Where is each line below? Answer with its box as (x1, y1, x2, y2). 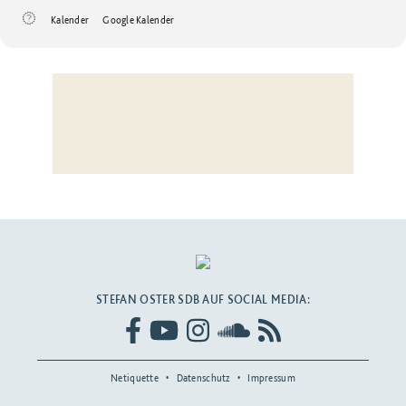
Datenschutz (176, 372, 230, 385)
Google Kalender (102, 13, 175, 26)
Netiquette (111, 372, 159, 385)
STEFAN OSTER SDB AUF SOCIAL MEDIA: (96, 292, 310, 306)
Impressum (247, 372, 295, 385)
